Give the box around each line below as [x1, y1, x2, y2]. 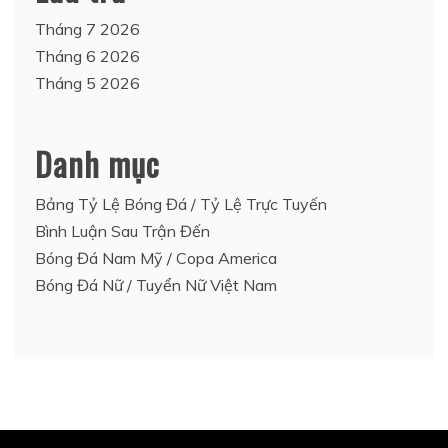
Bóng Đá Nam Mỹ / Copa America [35, 247, 277, 268]
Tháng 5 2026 [35, 72, 140, 93]
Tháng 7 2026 [35, 18, 140, 39]
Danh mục [35, 139, 160, 187]
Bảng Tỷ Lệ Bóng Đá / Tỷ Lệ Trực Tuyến [35, 193, 327, 214]
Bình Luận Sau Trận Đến [35, 220, 210, 241]
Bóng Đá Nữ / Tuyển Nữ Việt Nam [35, 274, 277, 295]
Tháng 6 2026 [35, 45, 140, 66]
